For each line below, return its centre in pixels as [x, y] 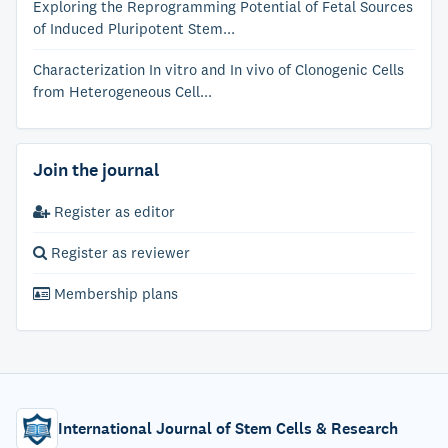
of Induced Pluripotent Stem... [134, 28]
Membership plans [114, 293]
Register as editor [112, 211]
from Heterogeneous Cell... [122, 91]
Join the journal [96, 170]
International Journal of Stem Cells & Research [228, 428]
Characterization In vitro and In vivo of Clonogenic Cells [218, 69]
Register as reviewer [118, 252]
